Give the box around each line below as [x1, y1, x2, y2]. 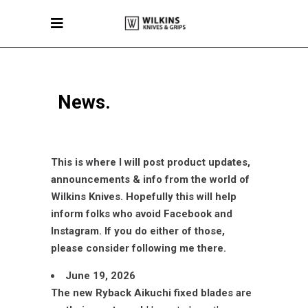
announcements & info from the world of [51, 173, 250, 186]
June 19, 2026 [65, 269, 135, 282]
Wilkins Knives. [51, 190, 126, 203]
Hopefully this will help [126, 190, 236, 203]
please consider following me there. [51, 242, 226, 254]
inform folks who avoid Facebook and [51, 208, 232, 220]
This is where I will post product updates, [51, 156, 250, 168]
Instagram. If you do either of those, [51, 225, 225, 237]
